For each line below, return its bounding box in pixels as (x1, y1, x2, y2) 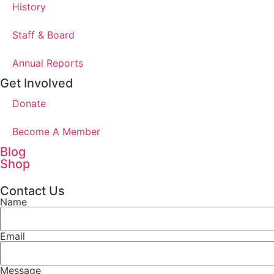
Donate (12, 97, 46, 109)
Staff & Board (12, 28, 75, 41)
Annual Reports (12, 56, 83, 69)
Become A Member (12, 125, 100, 138)
